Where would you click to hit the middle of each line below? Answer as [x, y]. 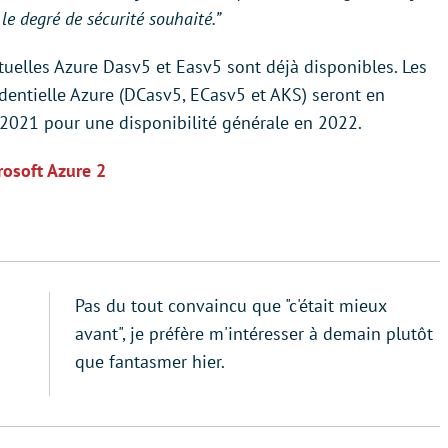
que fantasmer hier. [150, 361]
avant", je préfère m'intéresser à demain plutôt [254, 333]
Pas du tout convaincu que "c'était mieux [230, 305]
